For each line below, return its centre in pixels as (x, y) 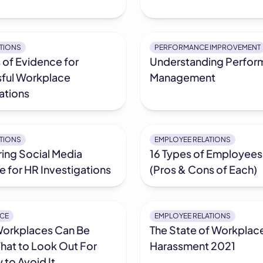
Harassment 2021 (192, 246)
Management (182, 77)
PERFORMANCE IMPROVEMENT (207, 48)
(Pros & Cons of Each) (203, 170)
